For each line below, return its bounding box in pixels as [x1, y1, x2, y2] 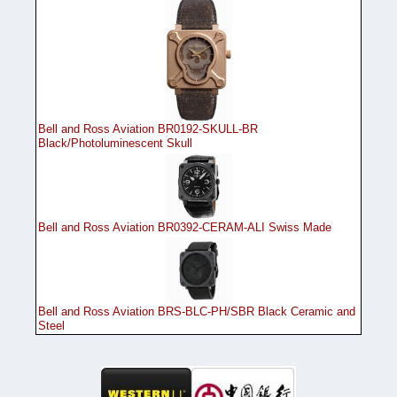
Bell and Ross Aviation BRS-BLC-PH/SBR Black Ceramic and [38, 304, 355, 318]
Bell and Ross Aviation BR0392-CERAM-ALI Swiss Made [38, 220, 331, 234]
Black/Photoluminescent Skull [38, 136, 192, 150]
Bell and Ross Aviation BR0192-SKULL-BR [38, 121, 258, 136]
